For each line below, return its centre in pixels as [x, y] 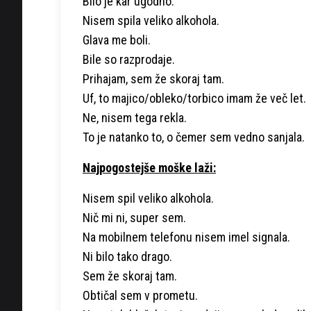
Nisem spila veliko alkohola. [151, 20]
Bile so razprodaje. [129, 59]
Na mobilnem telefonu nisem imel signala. [186, 237]
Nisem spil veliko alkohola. [148, 198]
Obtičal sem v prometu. [140, 295]
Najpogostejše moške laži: [149, 167]
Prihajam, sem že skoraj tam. [153, 78]
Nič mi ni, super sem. [134, 217]
